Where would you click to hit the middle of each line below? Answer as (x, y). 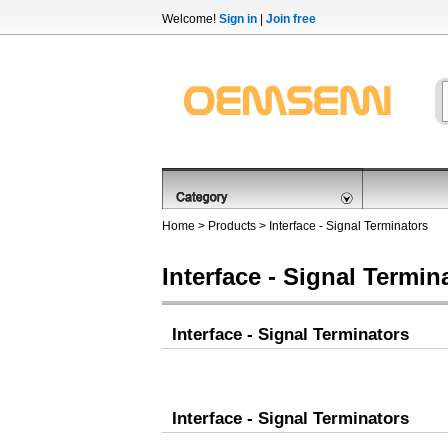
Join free (291, 19)
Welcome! (190, 19)
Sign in (238, 19)
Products (232, 226)
